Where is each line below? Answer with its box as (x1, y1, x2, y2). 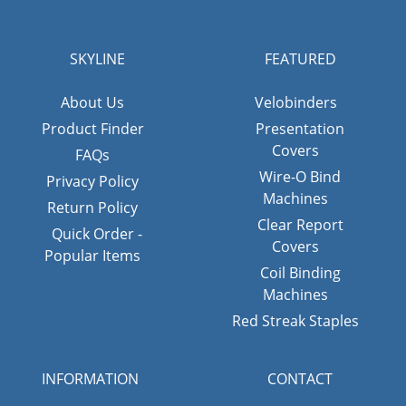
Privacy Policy (46, 170, 139, 191)
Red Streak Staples (232, 310, 359, 331)
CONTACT (267, 368, 333, 389)
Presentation (256, 118, 344, 139)
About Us (61, 92, 124, 112)
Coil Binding (259, 262, 341, 283)
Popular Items (44, 245, 140, 266)
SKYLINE (69, 48, 125, 69)
